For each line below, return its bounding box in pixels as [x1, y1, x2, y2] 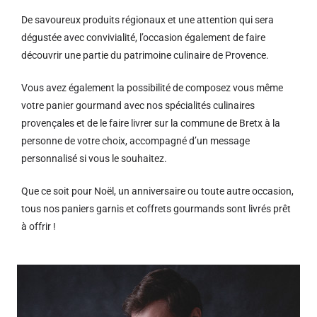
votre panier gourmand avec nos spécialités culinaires [21, 100, 255, 111]
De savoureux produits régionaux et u [21, 14, 184, 25]
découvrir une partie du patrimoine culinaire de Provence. [21, 50, 269, 61]
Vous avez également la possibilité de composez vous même [21, 82, 283, 93]
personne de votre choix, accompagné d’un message [21, 135, 250, 146]
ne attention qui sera [184, 14, 274, 25]
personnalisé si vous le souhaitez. [21, 153, 167, 164]
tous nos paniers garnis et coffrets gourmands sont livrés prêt [21, 203, 291, 214]
